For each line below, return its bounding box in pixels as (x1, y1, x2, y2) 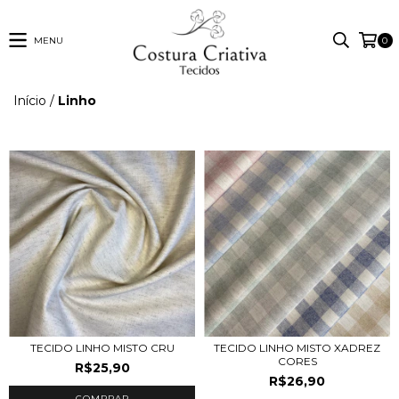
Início (13, 92, 46, 109)
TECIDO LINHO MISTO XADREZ (214, 340, 380, 354)
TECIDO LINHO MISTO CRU (29, 340, 175, 354)
